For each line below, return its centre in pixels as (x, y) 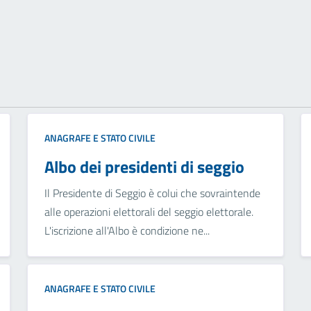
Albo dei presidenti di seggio (144, 167)
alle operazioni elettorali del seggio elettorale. (149, 212)
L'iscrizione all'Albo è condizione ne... (127, 231)
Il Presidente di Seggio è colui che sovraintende (152, 193)
